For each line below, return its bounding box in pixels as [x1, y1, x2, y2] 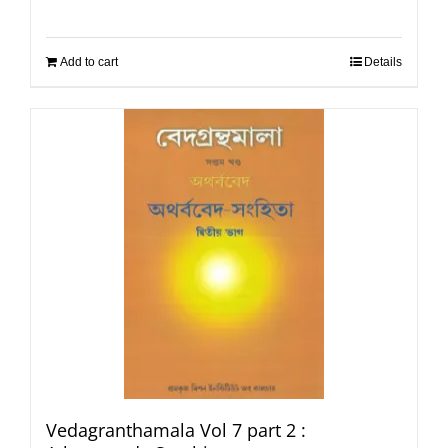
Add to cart [60, 54, 118, 69]
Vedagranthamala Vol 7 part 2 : [46, 417, 306, 442]
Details [364, 54, 402, 69]
